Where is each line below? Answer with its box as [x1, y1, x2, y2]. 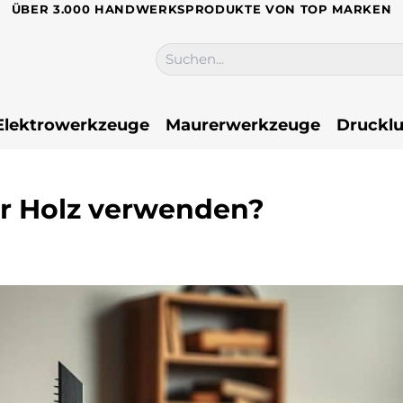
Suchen [154, 43, 201, 58]
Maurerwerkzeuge [166, 114, 320, 134]
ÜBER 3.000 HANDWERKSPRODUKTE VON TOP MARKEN [11, 2, 392, 16]
